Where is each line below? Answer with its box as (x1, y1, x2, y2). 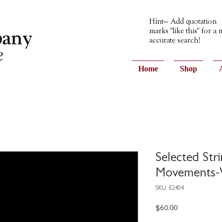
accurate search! (149, 37, 200, 45)
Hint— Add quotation (149, 18, 217, 26)
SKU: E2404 (156, 186, 184, 192)
